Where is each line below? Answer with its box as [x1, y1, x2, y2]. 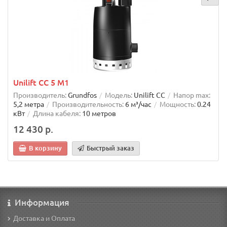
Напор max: [173, 91, 210, 99]
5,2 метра [13, 100, 44, 108]
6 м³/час [125, 100, 152, 108]
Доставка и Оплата [13, 214, 75, 222]
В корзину [29, 144, 62, 152]
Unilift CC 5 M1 [13, 78, 69, 87]
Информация [15, 198, 69, 207]
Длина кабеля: [33, 109, 81, 118]
